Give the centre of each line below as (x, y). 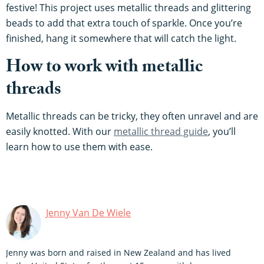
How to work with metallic (104, 69)
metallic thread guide (161, 132)
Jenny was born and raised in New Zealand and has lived (118, 253)
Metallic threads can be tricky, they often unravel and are (132, 116)
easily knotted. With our (60, 132)
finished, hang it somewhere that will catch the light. (121, 39)
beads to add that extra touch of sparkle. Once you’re (124, 23)
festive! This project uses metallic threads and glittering (128, 8)
